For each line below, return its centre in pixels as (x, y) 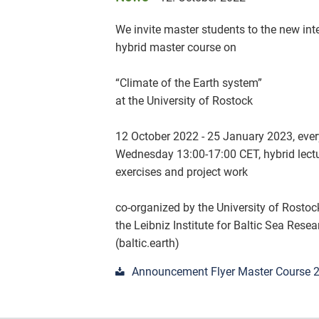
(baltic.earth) (147, 243)
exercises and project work (182, 172)
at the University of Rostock (184, 101)
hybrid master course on (176, 47)
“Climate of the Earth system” (189, 83)
